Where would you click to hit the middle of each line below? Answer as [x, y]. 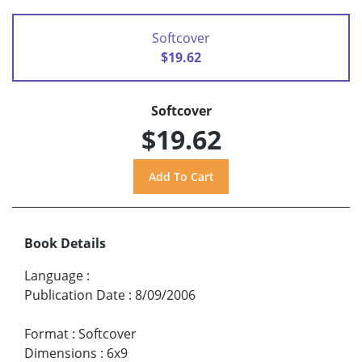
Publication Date [75, 295]
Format [46, 333]
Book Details [65, 243]
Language [54, 275]
